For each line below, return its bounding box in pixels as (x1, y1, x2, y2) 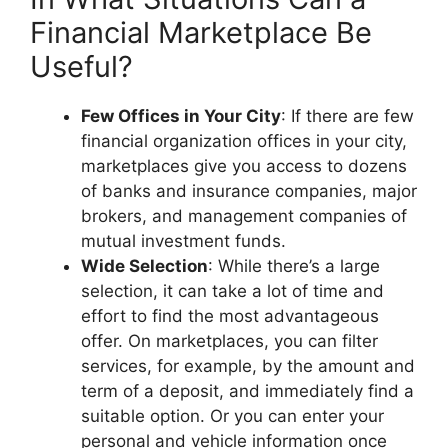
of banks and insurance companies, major (81, 181, 417, 202)
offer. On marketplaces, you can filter (81, 331, 378, 352)
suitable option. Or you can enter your (81, 406, 384, 427)
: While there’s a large (208, 256, 380, 277)
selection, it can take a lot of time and (81, 281, 384, 302)
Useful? (30, 49, 133, 85)
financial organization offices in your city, (81, 131, 407, 152)
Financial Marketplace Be (30, 15, 372, 51)
